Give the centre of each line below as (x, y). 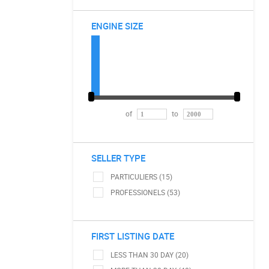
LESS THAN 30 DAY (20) (150, 255)
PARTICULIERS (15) (141, 177)
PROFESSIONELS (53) (145, 192)
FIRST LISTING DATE (133, 236)
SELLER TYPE (118, 158)
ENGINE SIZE (117, 26)
